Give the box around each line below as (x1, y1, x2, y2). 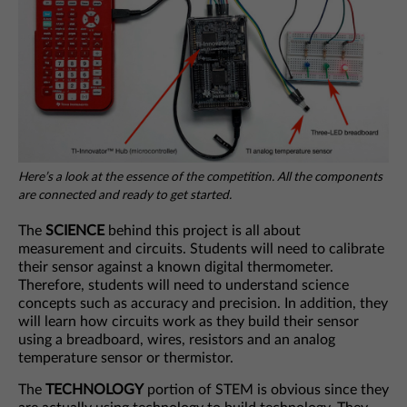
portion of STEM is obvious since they (144, 382, 389, 398)
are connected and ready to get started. (18, 189, 232, 203)
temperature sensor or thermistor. (18, 351, 233, 366)
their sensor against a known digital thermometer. (18, 260, 333, 275)
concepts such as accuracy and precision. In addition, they (18, 296, 388, 312)
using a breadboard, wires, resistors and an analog (18, 333, 335, 348)
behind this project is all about (104, 223, 301, 239)
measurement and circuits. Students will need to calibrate (18, 242, 384, 257)
